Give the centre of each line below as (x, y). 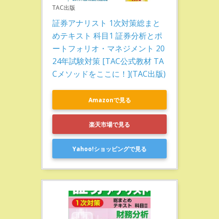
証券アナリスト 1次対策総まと (106, 23)
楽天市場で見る (109, 124)
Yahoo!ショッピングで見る (109, 149)
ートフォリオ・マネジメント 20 (109, 48)
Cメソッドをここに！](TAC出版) (109, 74)
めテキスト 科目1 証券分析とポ (107, 36)
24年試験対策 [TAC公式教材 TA (108, 61)
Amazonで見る (109, 100)
